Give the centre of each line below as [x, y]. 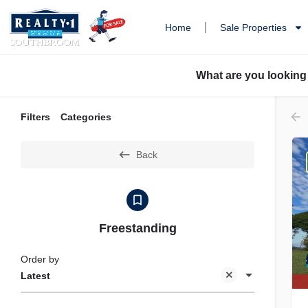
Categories [86, 117]
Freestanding [137, 229]
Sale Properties [254, 28]
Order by [40, 260]
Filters [35, 117]
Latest [35, 276]
